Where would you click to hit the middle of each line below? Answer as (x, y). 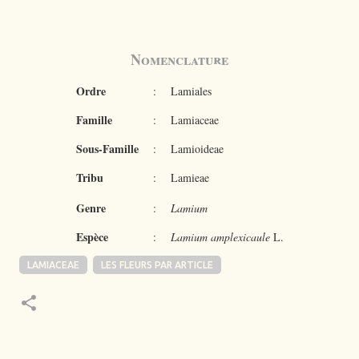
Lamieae (190, 177)
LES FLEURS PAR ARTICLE (157, 265)
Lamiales (191, 91)
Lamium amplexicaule (220, 237)
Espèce (92, 237)
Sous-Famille (107, 149)
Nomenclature (179, 59)
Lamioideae (197, 149)
